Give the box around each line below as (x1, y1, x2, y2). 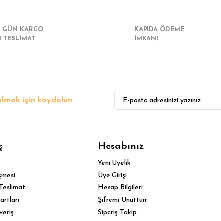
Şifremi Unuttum (98, 196, 148, 204)
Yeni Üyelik (98, 159, 131, 167)
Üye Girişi (98, 172, 127, 179)
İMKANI (134, 36, 158, 42)
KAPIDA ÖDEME (134, 26, 184, 33)
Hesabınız (98, 142, 145, 151)
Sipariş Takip (98, 209, 137, 216)
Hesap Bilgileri (98, 184, 143, 191)
